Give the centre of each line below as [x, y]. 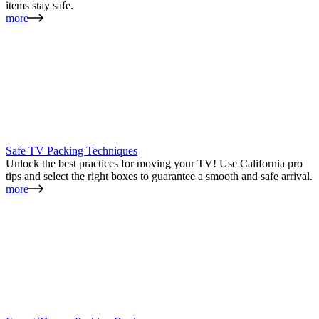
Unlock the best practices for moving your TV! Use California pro [154, 163]
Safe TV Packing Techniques [72, 150]
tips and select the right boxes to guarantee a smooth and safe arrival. [159, 176]
